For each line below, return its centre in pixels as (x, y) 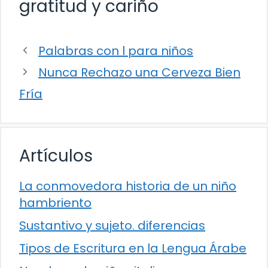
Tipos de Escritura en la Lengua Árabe (133, 248)
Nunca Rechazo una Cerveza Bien (139, 72)
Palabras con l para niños (116, 51)
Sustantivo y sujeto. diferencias (112, 225)
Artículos (56, 156)
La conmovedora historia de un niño (128, 186)
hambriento (55, 202)
